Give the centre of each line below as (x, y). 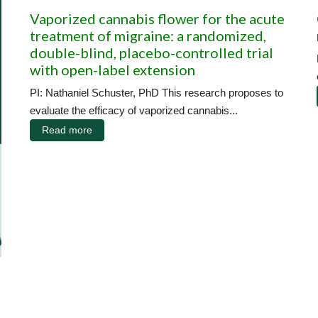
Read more (67, 130)
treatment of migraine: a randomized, (148, 35)
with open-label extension (113, 69)
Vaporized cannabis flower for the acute (157, 18)
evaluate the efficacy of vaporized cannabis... (134, 110)
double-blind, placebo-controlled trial (152, 52)
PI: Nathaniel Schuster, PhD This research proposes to (157, 92)
